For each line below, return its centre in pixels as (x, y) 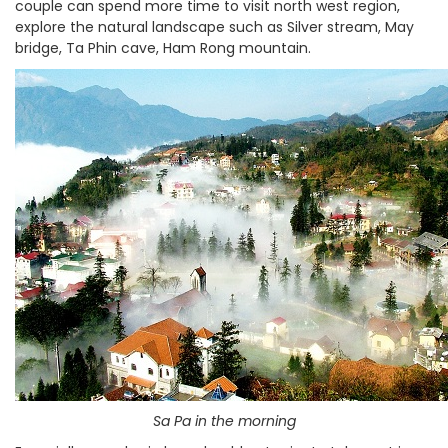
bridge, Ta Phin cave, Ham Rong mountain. (163, 48)
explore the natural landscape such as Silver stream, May (214, 27)
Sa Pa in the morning (224, 421)
